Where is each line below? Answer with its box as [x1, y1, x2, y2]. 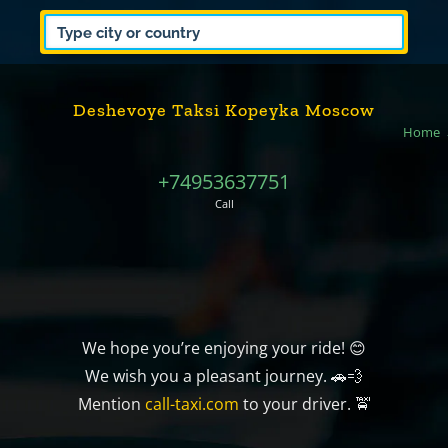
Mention [77, 393, 141, 415]
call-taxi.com [140, 393, 239, 415]
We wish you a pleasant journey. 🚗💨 [85, 365, 363, 387]
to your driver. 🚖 [238, 393, 371, 415]
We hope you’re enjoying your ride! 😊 [82, 337, 366, 359]
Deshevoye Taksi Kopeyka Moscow [73, 99, 375, 121]
